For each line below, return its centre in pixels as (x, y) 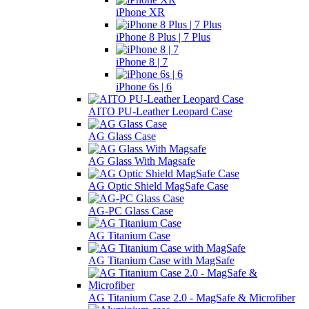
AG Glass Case (122, 136)
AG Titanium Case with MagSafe (161, 260)
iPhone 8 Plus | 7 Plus (163, 37)
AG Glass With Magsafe (142, 161)
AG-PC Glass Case (131, 210)
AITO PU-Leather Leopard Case (160, 111)
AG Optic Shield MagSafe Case (158, 186)
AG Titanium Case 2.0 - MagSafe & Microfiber (192, 297)
